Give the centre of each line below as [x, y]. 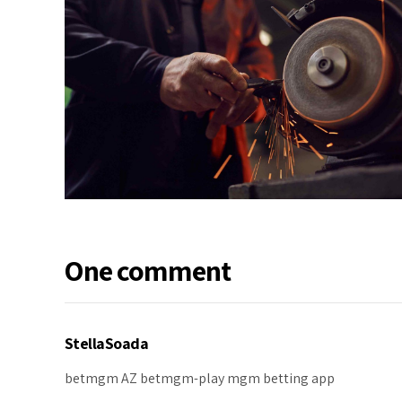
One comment [148, 271]
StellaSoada [107, 343]
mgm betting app [280, 379]
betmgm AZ [102, 379]
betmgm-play [182, 379]
